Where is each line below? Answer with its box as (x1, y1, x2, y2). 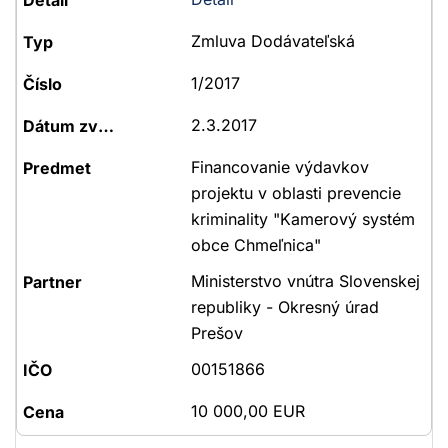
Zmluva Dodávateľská (190, 31, 355, 51)
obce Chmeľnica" (190, 235, 321, 255)
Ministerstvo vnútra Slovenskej (190, 271, 420, 291)
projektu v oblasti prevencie (190, 183, 401, 203)
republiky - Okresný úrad (190, 297, 379, 317)
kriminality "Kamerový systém (190, 209, 415, 229)
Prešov (190, 323, 243, 343)
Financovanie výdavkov (190, 157, 369, 177)
